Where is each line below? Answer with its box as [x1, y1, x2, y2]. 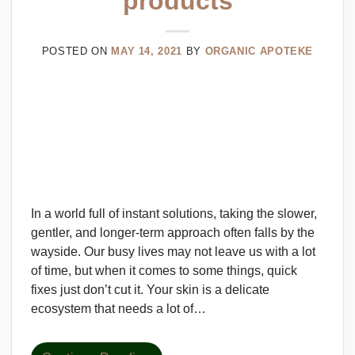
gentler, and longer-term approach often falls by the [31, 225, 315, 239]
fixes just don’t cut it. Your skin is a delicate [31, 282, 269, 296]
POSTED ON [41, 45, 112, 57]
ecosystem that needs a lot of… [31, 301, 206, 315]
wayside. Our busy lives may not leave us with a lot [31, 244, 315, 258]
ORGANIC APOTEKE [204, 45, 314, 57]
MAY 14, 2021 [111, 45, 182, 57]
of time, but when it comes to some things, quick [31, 263, 297, 277]
